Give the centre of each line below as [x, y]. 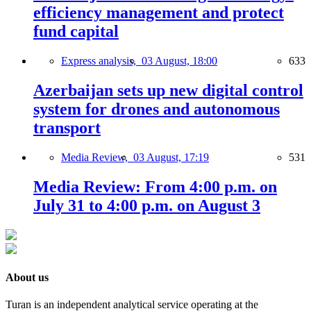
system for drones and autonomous [157, 109]
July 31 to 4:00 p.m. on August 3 [147, 205]
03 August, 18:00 [179, 61]
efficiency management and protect [159, 13]
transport [67, 128]
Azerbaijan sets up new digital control [168, 90]
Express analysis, [101, 61]
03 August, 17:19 [171, 157]
